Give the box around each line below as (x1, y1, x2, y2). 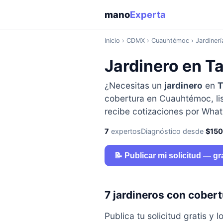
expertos (109, 126, 141, 135)
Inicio (104, 36, 120, 44)
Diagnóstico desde (140, 126, 206, 135)
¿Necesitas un (104, 80, 164, 91)
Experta (129, 9, 166, 20)
